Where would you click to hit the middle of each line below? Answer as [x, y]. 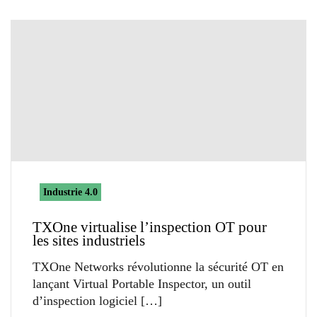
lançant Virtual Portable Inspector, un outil [142, 283]
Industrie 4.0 [70, 192]
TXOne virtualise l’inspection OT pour [150, 227]
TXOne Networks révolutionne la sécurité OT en [158, 266]
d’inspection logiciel [85, 300]
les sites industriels [89, 240]
